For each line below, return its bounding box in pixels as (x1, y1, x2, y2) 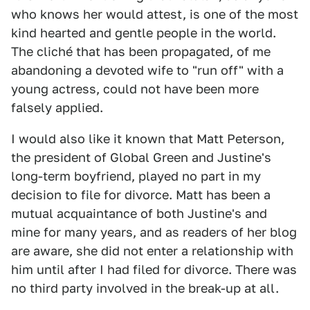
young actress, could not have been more (11, 82, 259, 96)
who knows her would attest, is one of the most (11, 7, 298, 21)
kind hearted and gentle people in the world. (11, 26, 276, 40)
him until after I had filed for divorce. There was (11, 262, 297, 277)
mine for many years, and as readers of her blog (11, 225, 297, 239)
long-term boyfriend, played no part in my (11, 169, 261, 183)
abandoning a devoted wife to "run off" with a (11, 63, 284, 77)
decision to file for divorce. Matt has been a (11, 188, 271, 202)
